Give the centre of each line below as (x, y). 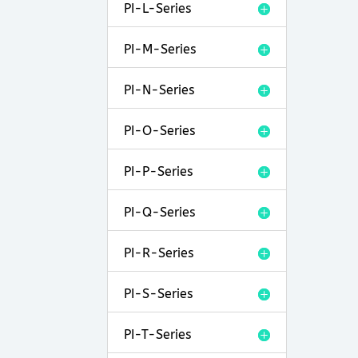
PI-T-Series (158, 334)
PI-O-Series (160, 130)
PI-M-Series (160, 49)
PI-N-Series (159, 89)
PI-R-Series (159, 253)
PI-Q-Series (160, 212)
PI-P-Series (159, 171)
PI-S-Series (159, 293)
